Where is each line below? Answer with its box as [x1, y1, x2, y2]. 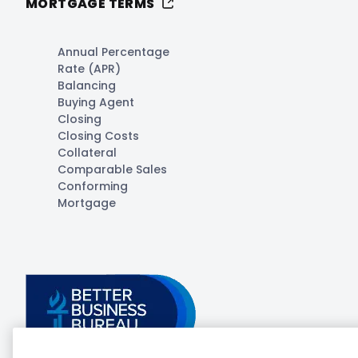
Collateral [58, 144, 117, 161]
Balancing [58, 77, 116, 93]
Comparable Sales [58, 161, 167, 177]
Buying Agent [58, 93, 134, 110]
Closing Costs [58, 127, 139, 144]
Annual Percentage [58, 43, 169, 60]
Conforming [58, 177, 128, 194]
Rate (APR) [58, 60, 121, 77]
